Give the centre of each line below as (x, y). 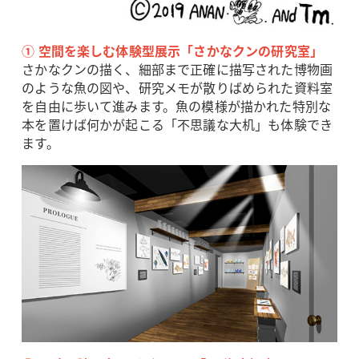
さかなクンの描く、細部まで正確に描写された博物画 (177, 69)
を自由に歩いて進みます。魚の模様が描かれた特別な (177, 105)
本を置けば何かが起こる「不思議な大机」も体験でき (177, 124)
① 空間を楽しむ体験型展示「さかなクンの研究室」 (173, 50)
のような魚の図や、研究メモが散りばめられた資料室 (177, 87)
